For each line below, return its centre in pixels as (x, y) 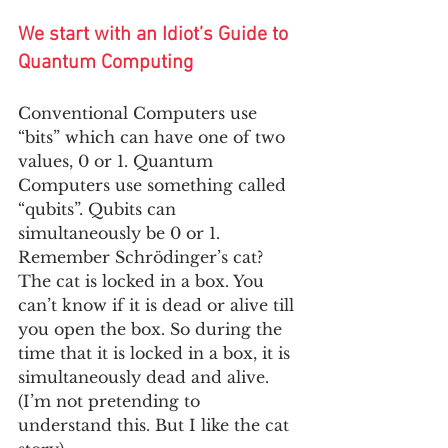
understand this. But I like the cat (156, 424)
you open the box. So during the (152, 328)
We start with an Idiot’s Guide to (155, 34)
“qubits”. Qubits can (99, 208)
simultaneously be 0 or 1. (121, 232)
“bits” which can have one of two (154, 136)
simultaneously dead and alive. (146, 376)
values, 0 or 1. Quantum (118, 160)
